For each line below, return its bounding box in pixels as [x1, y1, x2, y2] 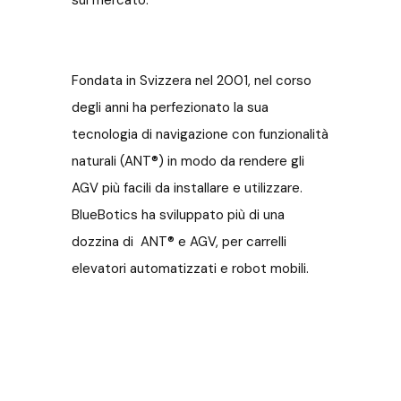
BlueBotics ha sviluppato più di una [72, 206, 285, 224]
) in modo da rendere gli [158, 152, 308, 170]
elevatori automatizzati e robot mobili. [72, 260, 309, 277]
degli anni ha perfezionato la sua [72, 98, 269, 116]
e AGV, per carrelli [175, 233, 286, 251]
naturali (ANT [72, 152, 151, 170]
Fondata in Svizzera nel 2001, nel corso [72, 72, 311, 90]
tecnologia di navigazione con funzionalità [72, 125, 328, 143]
